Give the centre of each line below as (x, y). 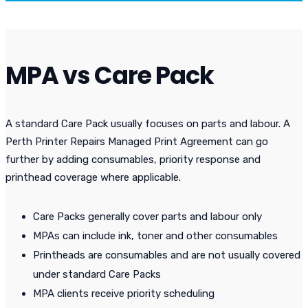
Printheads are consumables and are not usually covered (167, 255)
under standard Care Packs (97, 275)
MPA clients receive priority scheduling (124, 294)
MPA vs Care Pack (110, 76)
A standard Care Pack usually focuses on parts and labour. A (148, 124)
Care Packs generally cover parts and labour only (147, 217)
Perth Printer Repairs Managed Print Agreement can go (137, 142)
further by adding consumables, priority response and (133, 160)
